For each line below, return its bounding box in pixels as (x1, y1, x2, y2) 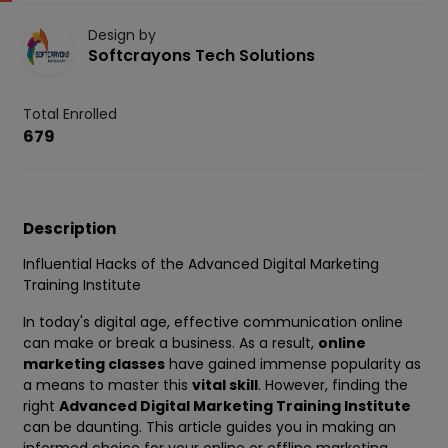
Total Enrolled (23, 104, 117, 125)
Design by (88, 25, 156, 46)
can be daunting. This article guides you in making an (23, 417, 396, 438)
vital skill (192, 375, 258, 396)
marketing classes (23, 354, 165, 375)
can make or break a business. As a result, (23, 333, 318, 354)
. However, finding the (258, 375, 408, 396)
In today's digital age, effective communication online (23, 312, 403, 333)
